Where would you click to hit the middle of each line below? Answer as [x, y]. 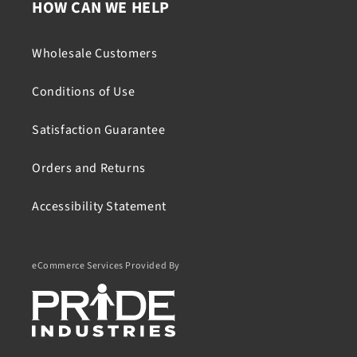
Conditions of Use [84, 92]
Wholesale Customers [95, 54]
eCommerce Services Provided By [106, 266]
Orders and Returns [89, 169]
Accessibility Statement [99, 207]
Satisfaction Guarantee [99, 130]
